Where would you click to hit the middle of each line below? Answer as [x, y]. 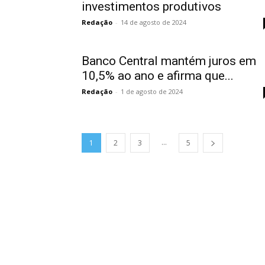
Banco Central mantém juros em [169, 61]
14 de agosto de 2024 [153, 22]
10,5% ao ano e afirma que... [158, 75]
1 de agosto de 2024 [152, 91]
